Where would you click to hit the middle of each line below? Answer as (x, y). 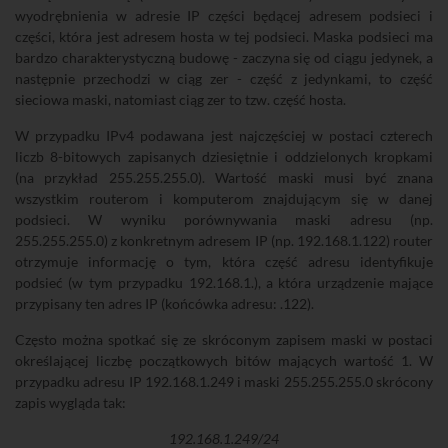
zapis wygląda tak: (70, 402)
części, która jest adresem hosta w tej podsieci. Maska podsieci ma (224, 36)
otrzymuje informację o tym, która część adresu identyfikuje (224, 261)
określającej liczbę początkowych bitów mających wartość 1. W (224, 360)
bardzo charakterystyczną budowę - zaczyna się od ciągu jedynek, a (224, 57)
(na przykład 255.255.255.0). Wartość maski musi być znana (224, 177)
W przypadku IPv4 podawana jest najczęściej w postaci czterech (224, 135)
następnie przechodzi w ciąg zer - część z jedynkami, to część (224, 78)
